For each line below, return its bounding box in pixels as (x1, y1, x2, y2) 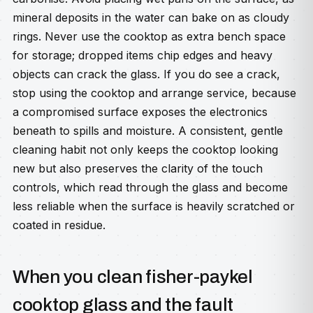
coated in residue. (13, 218, 105, 232)
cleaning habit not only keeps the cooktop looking (13, 143, 278, 156)
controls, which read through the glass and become (13, 180, 288, 194)
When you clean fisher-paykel (13, 267, 253, 286)
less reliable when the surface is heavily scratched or (13, 199, 295, 213)
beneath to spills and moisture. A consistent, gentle (13, 124, 283, 138)
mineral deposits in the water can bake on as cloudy (13, 10, 289, 24)
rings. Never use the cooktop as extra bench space (13, 29, 286, 43)
